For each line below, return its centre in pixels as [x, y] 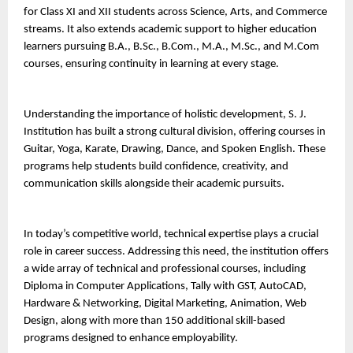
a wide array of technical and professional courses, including [165, 269]
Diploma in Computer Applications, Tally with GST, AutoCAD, [165, 286]
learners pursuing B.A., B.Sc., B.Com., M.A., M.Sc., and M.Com [171, 46]
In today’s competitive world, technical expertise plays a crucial [171, 234]
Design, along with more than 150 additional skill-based [154, 321]
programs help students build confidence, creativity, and [156, 166]
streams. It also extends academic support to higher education [170, 29]
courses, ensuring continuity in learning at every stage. [151, 64]
